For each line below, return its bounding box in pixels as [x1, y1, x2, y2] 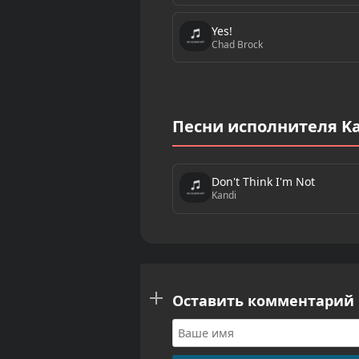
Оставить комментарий [171, 290, 354, 310]
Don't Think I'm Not [211, 174, 315, 190]
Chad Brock [211, 37, 263, 51]
